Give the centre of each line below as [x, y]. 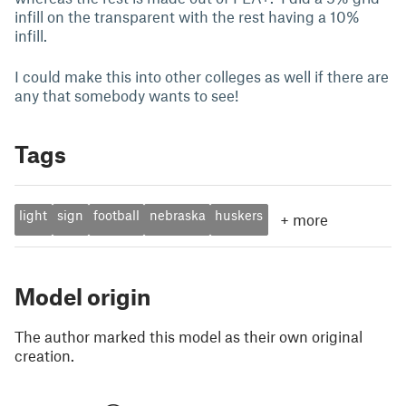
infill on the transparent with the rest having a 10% [187, 16]
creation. [44, 355]
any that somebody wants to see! [126, 95]
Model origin [82, 296]
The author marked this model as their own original [188, 336]
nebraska [177, 215]
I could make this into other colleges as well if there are [202, 76]
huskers [239, 215]
